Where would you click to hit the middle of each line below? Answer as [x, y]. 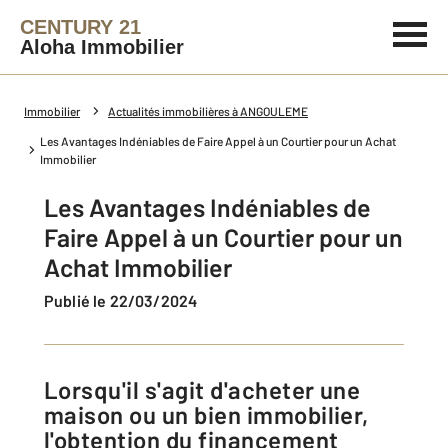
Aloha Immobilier [102, 47]
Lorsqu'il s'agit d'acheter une [51, 389]
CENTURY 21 [80, 27]
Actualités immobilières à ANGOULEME [208, 111]
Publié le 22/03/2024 [126, 300]
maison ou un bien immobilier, [206, 414]
